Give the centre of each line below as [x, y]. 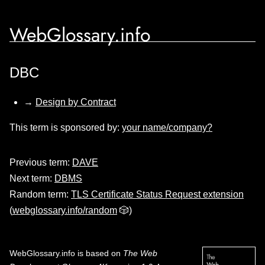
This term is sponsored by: [66, 127]
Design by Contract [76, 102]
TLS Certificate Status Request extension [157, 194]
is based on [99, 253]
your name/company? [167, 127]
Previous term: [41, 162]
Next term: [32, 178]
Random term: [40, 194]
